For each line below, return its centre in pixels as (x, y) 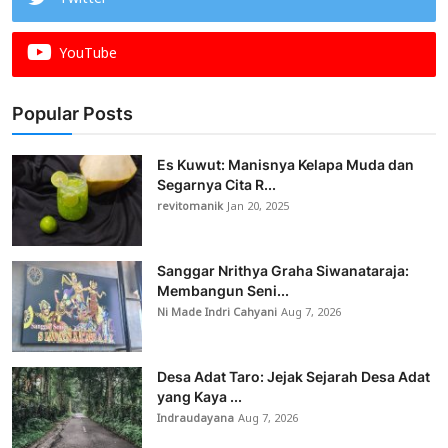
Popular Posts (72, 114)
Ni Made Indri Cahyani (217, 313)
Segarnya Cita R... (216, 185)
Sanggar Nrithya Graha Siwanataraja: (283, 271)
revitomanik (190, 207)
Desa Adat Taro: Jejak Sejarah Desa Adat (293, 377)
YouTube (88, 55)
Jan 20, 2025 (258, 207)
